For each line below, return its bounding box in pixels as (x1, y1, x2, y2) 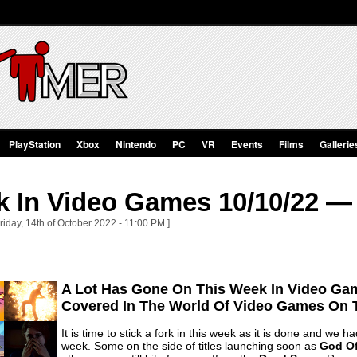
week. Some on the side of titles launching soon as (61, 339, 320, 352)
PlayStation (9, 137, 61, 151)
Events (231, 137, 263, 151)
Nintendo (116, 137, 156, 151)
